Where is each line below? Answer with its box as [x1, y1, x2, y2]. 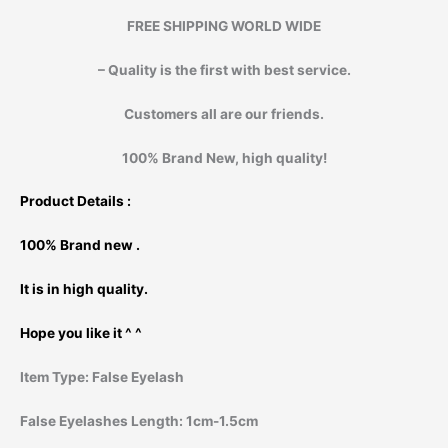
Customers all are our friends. [124, 105, 324, 122]
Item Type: [20, 368, 92, 385]
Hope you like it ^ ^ [20, 325, 142, 342]
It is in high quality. [20, 281, 148, 298]
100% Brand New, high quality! [121, 149, 327, 166]
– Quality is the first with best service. [97, 61, 351, 78]
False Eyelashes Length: [20, 412, 186, 429]
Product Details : [20, 193, 131, 210]
